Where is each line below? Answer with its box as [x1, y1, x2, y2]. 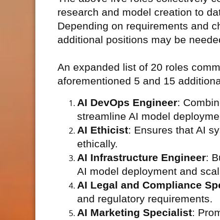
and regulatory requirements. [77, 193, 213, 205]
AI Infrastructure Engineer [77, 152, 206, 164]
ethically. [77, 138, 118, 150]
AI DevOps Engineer [77, 97, 177, 109]
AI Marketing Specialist [77, 207, 192, 219]
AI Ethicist [77, 124, 128, 136]
